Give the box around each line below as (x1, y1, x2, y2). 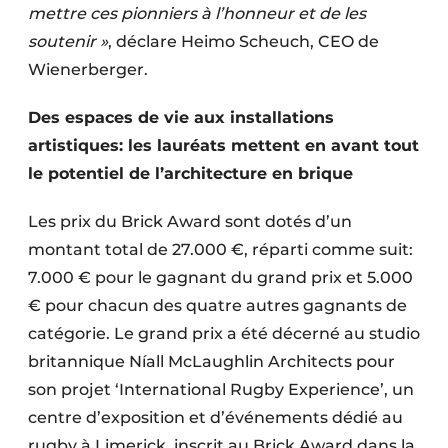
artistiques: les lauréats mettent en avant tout (28, 136, 419, 155)
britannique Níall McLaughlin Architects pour (28, 352, 395, 371)
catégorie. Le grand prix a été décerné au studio (28, 324, 420, 343)
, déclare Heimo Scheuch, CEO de (108, 32, 379, 51)
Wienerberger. (28, 60, 148, 79)
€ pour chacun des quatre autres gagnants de (28, 296, 407, 315)
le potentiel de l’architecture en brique (28, 164, 353, 183)
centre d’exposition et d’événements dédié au (28, 408, 403, 427)
